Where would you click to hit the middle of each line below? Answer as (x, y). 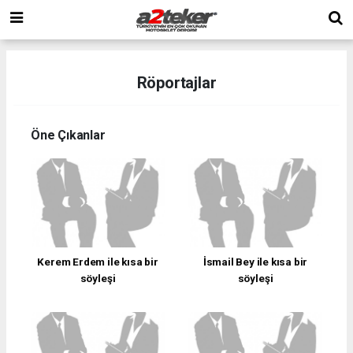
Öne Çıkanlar (68, 135)
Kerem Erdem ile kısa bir (98, 261)
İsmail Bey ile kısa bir (255, 261)
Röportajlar (176, 82)
